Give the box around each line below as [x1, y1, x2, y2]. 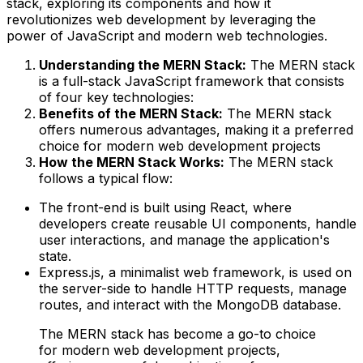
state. [39, 247, 71, 264]
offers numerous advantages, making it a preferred [39, 121, 353, 138]
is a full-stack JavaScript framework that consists [39, 72, 344, 89]
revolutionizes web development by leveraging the [6, 11, 316, 28]
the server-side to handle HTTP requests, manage [39, 280, 347, 297]
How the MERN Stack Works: [39, 153, 224, 170]
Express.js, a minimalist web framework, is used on [39, 263, 352, 280]
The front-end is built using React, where [39, 199, 292, 216]
